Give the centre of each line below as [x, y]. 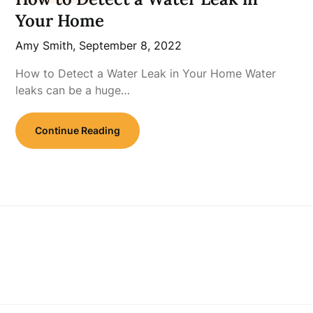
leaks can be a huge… [73, 90]
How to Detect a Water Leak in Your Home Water [146, 73]
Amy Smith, [48, 45]
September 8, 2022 [131, 45]
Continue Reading [78, 130]
